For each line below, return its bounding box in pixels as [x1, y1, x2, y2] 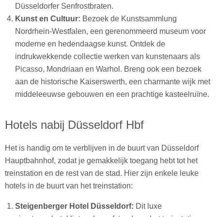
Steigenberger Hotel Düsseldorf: [15, 202, 134, 211]
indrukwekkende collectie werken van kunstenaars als [15, 52, 200, 61]
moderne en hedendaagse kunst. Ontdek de [15, 40, 165, 48]
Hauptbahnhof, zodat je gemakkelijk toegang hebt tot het [5, 156, 198, 165]
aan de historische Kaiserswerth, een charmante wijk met [15, 77, 210, 86]
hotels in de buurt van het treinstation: [5, 182, 133, 190]
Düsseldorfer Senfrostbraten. [15, 2, 113, 11]
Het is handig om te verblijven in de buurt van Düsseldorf [5, 144, 199, 153]
